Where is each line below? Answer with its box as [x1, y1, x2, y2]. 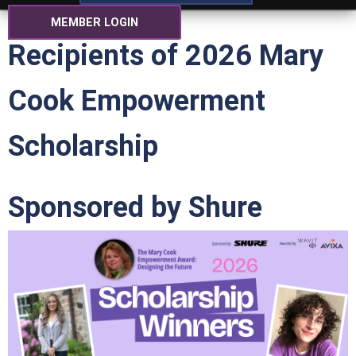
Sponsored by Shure [8, 191, 262, 224]
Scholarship [8, 130, 158, 163]
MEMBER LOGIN [51, 16, 138, 29]
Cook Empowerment [8, 84, 265, 118]
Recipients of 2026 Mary [8, 39, 323, 72]
